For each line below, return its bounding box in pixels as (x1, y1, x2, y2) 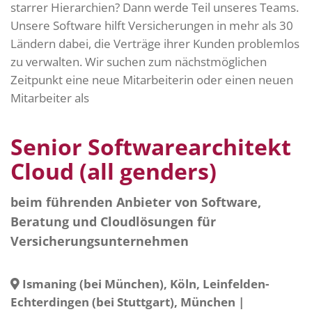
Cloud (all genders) (10, 155, 217, 186)
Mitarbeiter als (10, 89, 89, 106)
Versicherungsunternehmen (10, 232, 189, 249)
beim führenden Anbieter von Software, (10, 193, 261, 210)
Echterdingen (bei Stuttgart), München (10, 293, 235, 310)
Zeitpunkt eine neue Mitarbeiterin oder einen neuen (10, 71, 293, 88)
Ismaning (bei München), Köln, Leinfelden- (19, 275, 269, 292)
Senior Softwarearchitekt (10, 131, 291, 162)
